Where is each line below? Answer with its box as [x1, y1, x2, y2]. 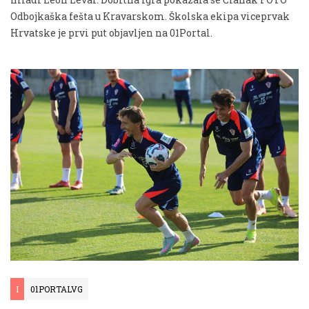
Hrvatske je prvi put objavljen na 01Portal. [10, 26, 212, 39]
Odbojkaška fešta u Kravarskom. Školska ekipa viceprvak [10, 9, 290, 23]
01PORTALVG [30, 283, 83, 295]
